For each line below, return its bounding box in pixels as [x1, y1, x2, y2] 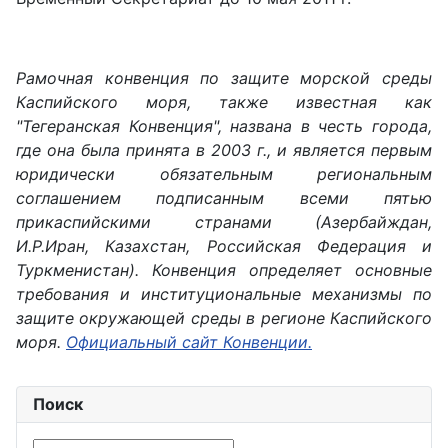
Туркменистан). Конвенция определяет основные [16, 260, 432, 280]
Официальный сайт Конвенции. [66, 332, 312, 352]
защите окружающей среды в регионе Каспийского [16, 308, 432, 328]
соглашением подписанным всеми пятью [16, 188, 432, 208]
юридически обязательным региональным [16, 164, 432, 184]
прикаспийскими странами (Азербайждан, [16, 212, 432, 232]
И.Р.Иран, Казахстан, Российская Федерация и [16, 236, 432, 256]
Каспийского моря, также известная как [16, 92, 432, 112]
